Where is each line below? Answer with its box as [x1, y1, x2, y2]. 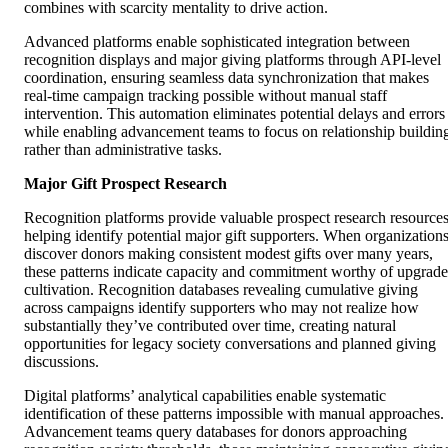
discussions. [24, 353, 99, 371]
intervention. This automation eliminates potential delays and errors [24, 105, 445, 123]
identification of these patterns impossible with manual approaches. [24, 405, 444, 423]
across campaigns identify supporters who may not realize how [24, 299, 419, 317]
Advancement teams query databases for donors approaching [24, 423, 407, 441]
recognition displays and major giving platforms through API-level [24, 51, 441, 69]
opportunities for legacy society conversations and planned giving [24, 335, 436, 353]
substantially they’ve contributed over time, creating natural [24, 317, 396, 335]
